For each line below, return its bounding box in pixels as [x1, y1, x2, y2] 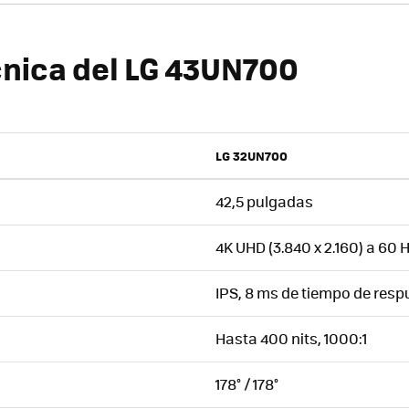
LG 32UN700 [215, 146, 288, 164]
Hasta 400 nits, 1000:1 [215, 327, 367, 349]
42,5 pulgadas [215, 190, 313, 212]
